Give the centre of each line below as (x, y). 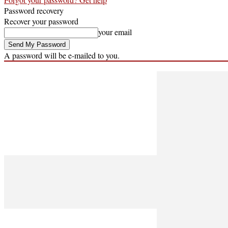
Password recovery (34, 10)
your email (115, 32)
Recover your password (41, 21)
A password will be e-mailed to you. (62, 55)
